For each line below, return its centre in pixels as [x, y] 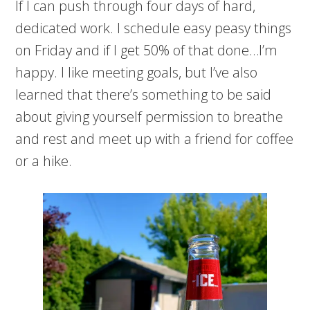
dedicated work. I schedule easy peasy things [154, 28]
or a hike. [44, 161]
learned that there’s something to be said [144, 95]
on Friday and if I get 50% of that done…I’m [147, 51]
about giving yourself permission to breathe [149, 117]
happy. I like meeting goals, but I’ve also [137, 73]
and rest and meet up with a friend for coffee [155, 139]
